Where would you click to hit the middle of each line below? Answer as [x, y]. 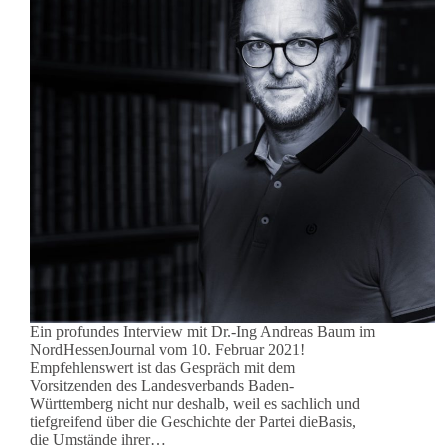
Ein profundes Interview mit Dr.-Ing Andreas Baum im [202, 332]
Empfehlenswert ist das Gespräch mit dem [162, 368]
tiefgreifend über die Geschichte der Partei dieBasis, [193, 422]
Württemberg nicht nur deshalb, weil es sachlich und [195, 404]
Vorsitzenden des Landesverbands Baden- [162, 386]
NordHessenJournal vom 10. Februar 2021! [167, 350]
